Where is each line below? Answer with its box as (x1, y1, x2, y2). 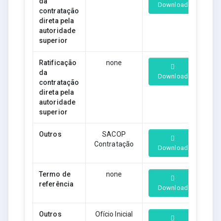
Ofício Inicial (95, 210, 133, 218)
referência (39, 180, 74, 188)
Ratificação (39, 58, 77, 67)
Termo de (39, 170, 71, 178)
